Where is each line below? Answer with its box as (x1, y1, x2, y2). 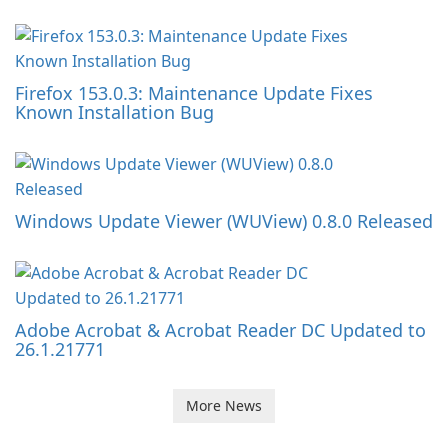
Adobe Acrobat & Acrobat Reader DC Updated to (15, 318, 426, 343)
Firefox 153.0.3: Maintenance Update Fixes (15, 81, 373, 106)
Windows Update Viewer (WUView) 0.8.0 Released (15, 209, 433, 234)
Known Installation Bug (15, 100, 214, 125)
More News (186, 396, 262, 416)
